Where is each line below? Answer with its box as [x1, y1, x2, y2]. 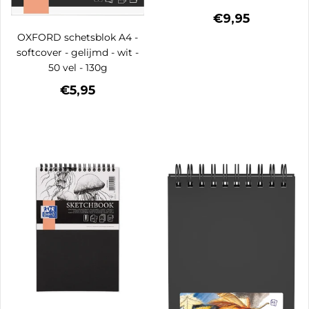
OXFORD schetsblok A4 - [17, 31, 138, 44]
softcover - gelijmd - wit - [17, 46, 139, 59]
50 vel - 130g [48, 61, 108, 74]
